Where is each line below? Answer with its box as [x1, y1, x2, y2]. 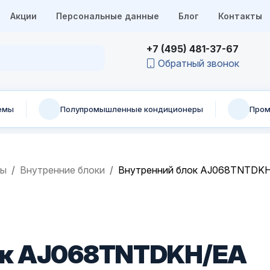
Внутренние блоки [20, 164, 105, 176]
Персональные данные [55, 11, 159, 21]
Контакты [218, 11, 262, 21]
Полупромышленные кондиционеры [60, 104, 203, 114]
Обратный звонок [157, 57, 239, 69]
